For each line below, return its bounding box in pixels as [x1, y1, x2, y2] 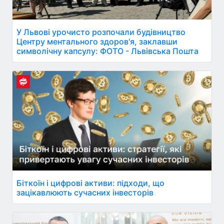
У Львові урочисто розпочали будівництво [16, 26, 185, 37]
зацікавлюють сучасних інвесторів [16, 187, 153, 197]
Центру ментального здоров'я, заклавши [16, 36, 177, 46]
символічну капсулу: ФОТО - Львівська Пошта [16, 45, 198, 56]
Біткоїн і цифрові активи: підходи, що [16, 177, 164, 188]
